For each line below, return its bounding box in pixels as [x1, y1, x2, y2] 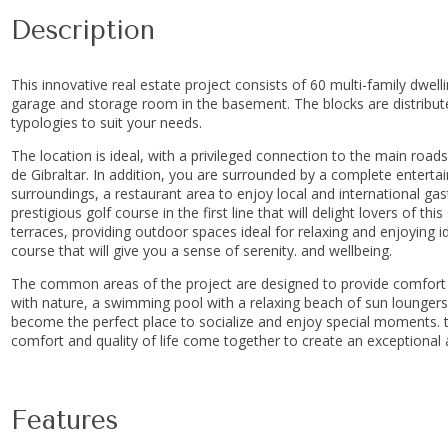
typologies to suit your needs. [10, 113, 202, 133]
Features [10, 404, 118, 436]
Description [10, 15, 155, 47]
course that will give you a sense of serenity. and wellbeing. [10, 241, 392, 261]
